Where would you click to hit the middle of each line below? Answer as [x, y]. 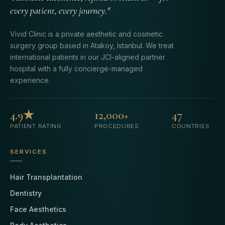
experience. [30, 80]
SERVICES [29, 151]
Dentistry [26, 193]
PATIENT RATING [36, 126]
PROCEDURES [117, 126]
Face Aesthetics [38, 209]
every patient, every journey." [60, 10]
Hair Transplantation [46, 177]
